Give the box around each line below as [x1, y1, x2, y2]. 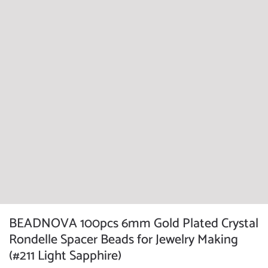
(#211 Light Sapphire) [9, 245, 121, 267]
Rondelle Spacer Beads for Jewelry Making [9, 229, 238, 251]
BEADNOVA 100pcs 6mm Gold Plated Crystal [9, 213, 258, 234]
